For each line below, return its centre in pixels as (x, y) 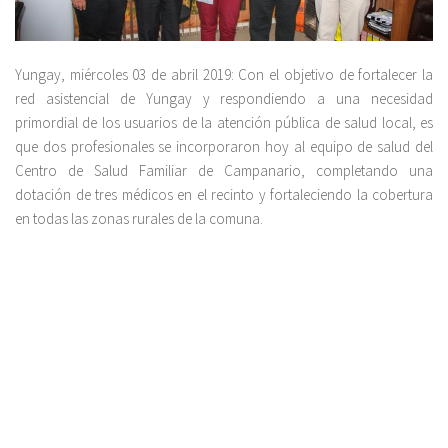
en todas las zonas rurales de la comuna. (139, 219)
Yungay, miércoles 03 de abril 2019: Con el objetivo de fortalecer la (224, 75)
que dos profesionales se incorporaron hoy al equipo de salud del (224, 147)
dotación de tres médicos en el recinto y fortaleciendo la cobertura (224, 195)
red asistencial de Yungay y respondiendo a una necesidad (224, 99)
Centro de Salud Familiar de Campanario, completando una (224, 171)
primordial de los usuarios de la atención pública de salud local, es (224, 123)
